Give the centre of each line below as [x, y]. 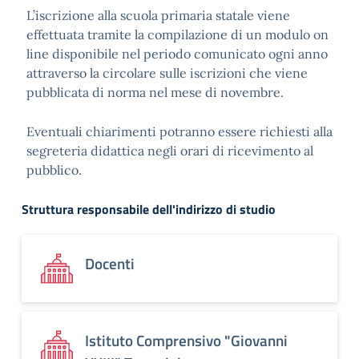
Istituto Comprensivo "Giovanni [186, 340]
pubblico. [54, 170]
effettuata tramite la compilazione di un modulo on [177, 34]
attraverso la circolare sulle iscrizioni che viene [167, 73]
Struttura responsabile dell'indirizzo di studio [149, 209]
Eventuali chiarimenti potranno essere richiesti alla [179, 131]
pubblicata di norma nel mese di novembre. [155, 92]
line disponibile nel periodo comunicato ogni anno [177, 54]
